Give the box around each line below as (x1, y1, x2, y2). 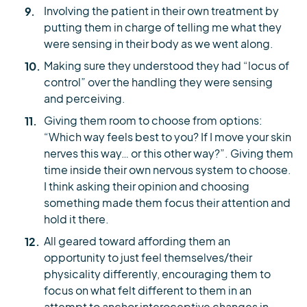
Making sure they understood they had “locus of (44, 60, 289, 73)
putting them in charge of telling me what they (44, 21, 282, 35)
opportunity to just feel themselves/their (44, 251, 252, 265)
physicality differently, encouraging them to (44, 268, 271, 282)
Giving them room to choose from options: (44, 114, 262, 128)
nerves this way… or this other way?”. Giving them (44, 147, 293, 161)
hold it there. (44, 213, 109, 227)
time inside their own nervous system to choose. (44, 164, 291, 177)
